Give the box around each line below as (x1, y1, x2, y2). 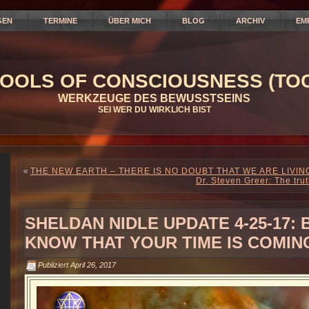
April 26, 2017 (70, 260, 116, 269)
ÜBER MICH (108, 17, 151, 25)
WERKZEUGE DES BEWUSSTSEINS (58, 92, 250, 104)
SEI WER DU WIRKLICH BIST (97, 105, 211, 114)
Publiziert (38, 260, 68, 269)
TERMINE (43, 17, 77, 25)
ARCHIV (236, 17, 265, 25)
